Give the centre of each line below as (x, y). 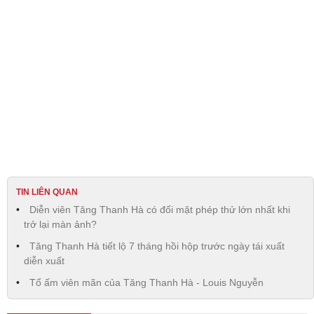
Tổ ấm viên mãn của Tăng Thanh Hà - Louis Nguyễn (146, 282)
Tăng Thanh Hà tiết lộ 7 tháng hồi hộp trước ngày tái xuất (157, 246)
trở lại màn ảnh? (60, 224)
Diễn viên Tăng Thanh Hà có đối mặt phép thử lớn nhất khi (160, 209)
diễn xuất (44, 260)
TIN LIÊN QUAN (47, 192)
